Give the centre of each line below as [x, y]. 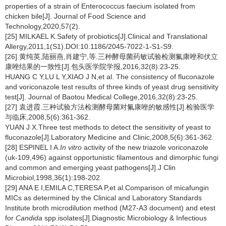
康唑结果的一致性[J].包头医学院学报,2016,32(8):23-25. [93, 67]
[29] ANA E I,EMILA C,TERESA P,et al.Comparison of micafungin [107, 188]
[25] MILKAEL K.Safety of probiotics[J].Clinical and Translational [106, 36]
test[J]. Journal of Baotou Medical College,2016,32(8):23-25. [101, 97]
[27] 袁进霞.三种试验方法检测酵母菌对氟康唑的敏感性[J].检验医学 [110, 107]
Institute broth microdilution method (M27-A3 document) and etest [110, 208]
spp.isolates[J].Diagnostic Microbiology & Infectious [125, 218]
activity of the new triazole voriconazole [145, 147]
